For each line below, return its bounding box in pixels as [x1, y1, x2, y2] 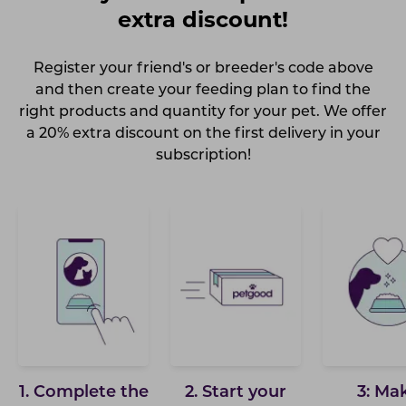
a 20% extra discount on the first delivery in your [25, 126, 381, 141]
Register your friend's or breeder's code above [33, 61, 373, 76]
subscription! [155, 148, 251, 163]
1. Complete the [18, 383, 149, 401]
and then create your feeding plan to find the [35, 82, 371, 98]
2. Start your [185, 383, 286, 401]
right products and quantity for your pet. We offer [19, 104, 387, 120]
